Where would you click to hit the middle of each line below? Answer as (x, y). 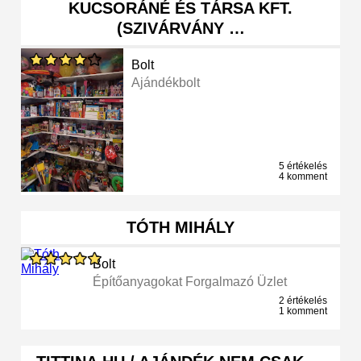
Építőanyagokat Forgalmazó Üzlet (190, 282)
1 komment (303, 311)
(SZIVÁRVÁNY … (180, 29)
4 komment (303, 177)
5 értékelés (303, 166)
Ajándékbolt (166, 83)
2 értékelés (303, 301)
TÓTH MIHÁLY (180, 228)
